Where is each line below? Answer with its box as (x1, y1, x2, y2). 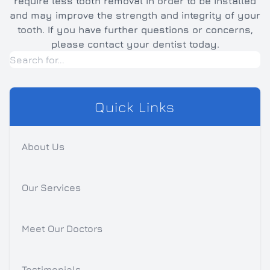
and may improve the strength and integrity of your (10, 10, 260, 21)
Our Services (22, 182, 81, 193)
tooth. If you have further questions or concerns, (17, 24, 253, 36)
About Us (22, 141, 64, 152)
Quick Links (95, 98, 175, 116)
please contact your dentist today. (51, 39, 219, 50)
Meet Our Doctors (22, 223, 102, 234)
